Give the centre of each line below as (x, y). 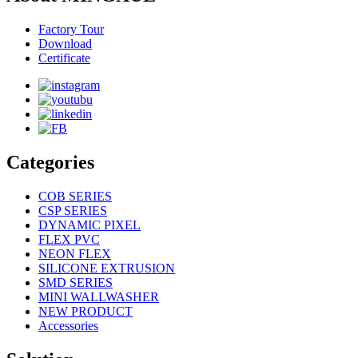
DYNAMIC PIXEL (89, 225)
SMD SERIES (76, 282)
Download (65, 44)
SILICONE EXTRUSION (107, 268)
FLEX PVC (69, 239)
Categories (50, 163)
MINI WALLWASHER (99, 296)
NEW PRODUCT (86, 311)
